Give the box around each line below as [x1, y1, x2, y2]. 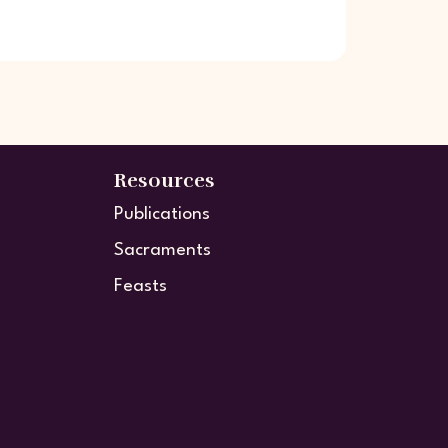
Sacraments [114, 242, 211, 260]
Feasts [114, 278, 167, 296]
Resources [114, 168, 215, 194]
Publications [114, 206, 210, 224]
